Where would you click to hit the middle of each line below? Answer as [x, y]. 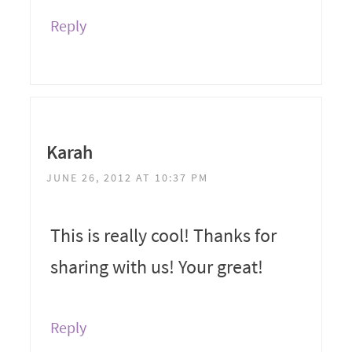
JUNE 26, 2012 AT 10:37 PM [127, 177]
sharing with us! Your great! [156, 266]
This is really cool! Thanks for [163, 235]
